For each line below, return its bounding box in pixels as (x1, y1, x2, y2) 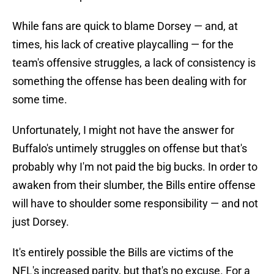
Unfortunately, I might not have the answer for (12, 124, 234, 137)
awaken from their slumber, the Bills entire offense (12, 179, 256, 192)
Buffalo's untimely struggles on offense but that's (12, 142, 247, 155)
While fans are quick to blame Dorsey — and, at (12, 20, 238, 33)
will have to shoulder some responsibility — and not (12, 197, 258, 210)
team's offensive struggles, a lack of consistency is (12, 56, 256, 70)
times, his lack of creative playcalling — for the (12, 38, 234, 51)
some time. (12, 93, 67, 106)
